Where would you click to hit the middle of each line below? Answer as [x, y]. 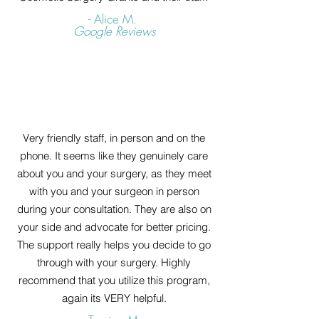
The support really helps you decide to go [114, 245]
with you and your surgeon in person [114, 191]
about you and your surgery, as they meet [114, 173]
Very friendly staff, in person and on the [114, 138]
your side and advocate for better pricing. [114, 227]
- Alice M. [114, 19]
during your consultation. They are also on [114, 209]
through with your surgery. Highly [114, 262]
